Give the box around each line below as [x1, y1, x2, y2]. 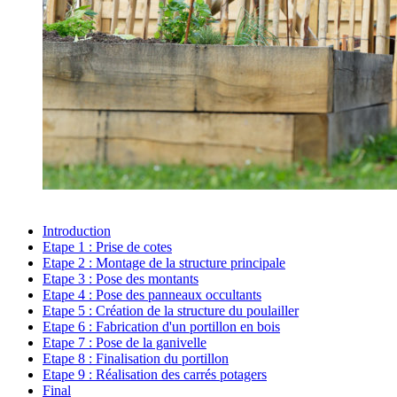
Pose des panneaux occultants [96, 286, 261, 302]
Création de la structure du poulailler [96, 302, 299, 318]
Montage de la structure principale [96, 254, 285, 270]
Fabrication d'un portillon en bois [96, 318, 280, 334]
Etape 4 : [43, 286, 96, 302]
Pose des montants [96, 270, 198, 286]
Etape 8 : [43, 350, 96, 366]
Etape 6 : [43, 318, 96, 334]
